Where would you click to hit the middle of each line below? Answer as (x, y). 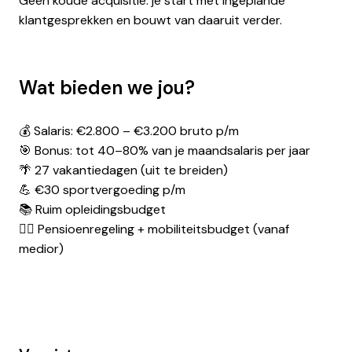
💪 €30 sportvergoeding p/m (102, 189)
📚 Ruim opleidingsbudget (92, 209)
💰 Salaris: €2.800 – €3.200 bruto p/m (129, 130)
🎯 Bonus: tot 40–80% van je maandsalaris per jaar (165, 150)
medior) (41, 248)
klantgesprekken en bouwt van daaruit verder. (150, 20)
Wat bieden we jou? (107, 87)
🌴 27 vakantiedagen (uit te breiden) (123, 170)
